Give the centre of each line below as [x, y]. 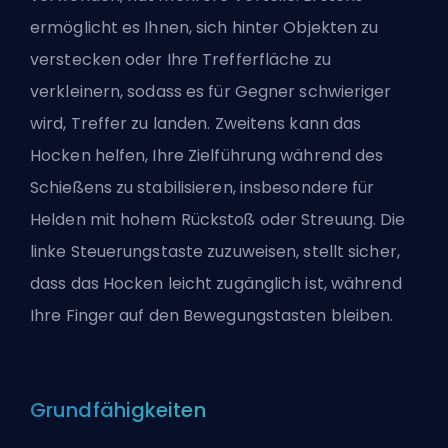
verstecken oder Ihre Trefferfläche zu [180, 59]
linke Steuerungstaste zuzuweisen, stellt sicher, [215, 251]
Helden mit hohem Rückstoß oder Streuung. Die [218, 219]
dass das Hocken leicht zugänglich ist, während [216, 283]
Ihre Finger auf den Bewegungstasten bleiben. [212, 315]
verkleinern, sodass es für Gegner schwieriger [211, 91]
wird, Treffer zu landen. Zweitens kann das [196, 123]
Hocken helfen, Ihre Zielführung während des [207, 155]
